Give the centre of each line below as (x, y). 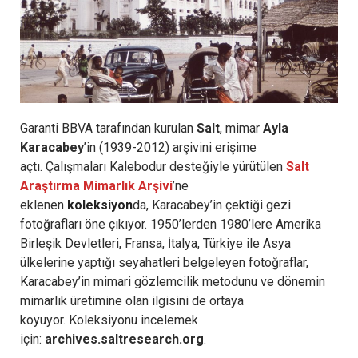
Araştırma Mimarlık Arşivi (96, 185)
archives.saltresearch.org (124, 339)
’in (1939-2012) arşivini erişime (170, 147)
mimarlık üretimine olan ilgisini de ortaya (132, 300)
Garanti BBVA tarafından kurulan (108, 128)
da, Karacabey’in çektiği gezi (212, 205)
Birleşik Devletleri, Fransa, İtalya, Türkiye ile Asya (155, 243)
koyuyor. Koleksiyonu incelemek (109, 320)
